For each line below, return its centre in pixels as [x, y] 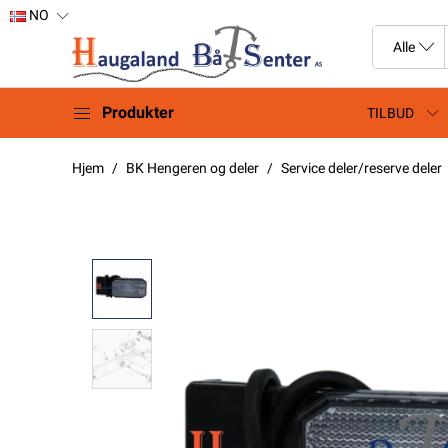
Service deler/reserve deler [361, 167]
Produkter [138, 112]
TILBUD [390, 112]
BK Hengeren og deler [192, 167]
